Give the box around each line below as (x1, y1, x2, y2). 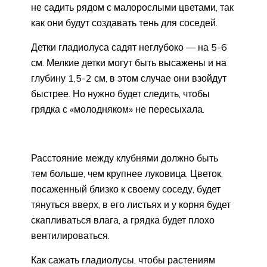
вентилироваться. (31, 229, 110, 242)
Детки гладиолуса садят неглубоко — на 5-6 (31, 41, 227, 54)
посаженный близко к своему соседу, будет (31, 183, 221, 195)
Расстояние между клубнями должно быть (31, 152, 218, 164)
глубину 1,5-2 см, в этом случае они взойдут (31, 72, 226, 85)
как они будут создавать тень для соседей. (31, 17, 218, 29)
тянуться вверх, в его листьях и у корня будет (31, 198, 231, 211)
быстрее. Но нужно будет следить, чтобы (31, 88, 210, 100)
